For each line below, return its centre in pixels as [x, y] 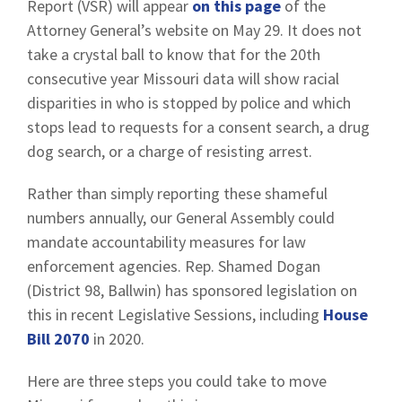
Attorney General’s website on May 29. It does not [194, 30]
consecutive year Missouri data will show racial [183, 79]
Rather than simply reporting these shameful [177, 193]
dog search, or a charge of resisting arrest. [170, 151]
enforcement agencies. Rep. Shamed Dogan [174, 266]
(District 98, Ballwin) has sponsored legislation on [192, 290]
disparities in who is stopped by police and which [189, 103]
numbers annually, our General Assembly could [181, 218]
